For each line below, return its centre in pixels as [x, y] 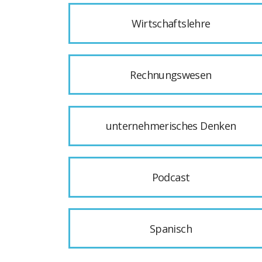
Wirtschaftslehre [171, 24]
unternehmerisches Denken [171, 126]
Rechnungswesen [171, 75]
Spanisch [171, 228]
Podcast [171, 177]
